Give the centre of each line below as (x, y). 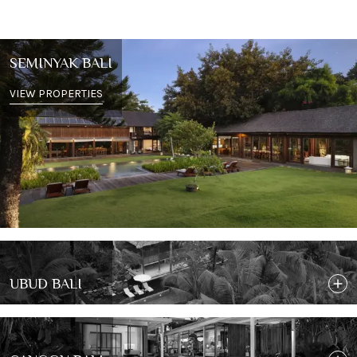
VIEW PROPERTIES (56, 94)
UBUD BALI (46, 284)
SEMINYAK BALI (61, 63)
